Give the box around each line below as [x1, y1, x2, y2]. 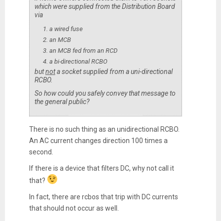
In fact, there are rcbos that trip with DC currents [29, 193, 178, 201]
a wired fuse [49, 25, 83, 33]
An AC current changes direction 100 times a [29, 137, 168, 145]
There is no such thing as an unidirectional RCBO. [29, 125, 180, 134]
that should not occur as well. [29, 204, 120, 213]
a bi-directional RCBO [49, 58, 108, 66]
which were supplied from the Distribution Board [34, 2, 175, 11]
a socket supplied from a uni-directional [55, 68, 173, 76]
